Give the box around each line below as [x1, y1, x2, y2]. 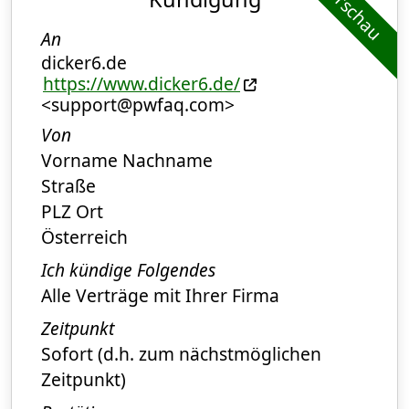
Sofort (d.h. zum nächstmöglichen [41, 341, 321, 367]
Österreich [41, 225, 128, 250]
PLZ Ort [41, 199, 103, 225]
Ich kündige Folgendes [41, 257, 215, 283]
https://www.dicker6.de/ [43, 71, 240, 97]
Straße [41, 173, 96, 199]
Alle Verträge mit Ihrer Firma [41, 283, 279, 309]
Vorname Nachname [41, 148, 213, 173]
